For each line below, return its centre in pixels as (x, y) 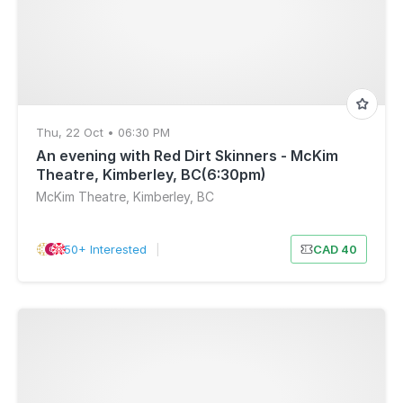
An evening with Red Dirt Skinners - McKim (187, 156)
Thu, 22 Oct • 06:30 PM (103, 132)
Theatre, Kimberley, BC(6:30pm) (151, 175)
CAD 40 (335, 249)
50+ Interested (105, 249)
